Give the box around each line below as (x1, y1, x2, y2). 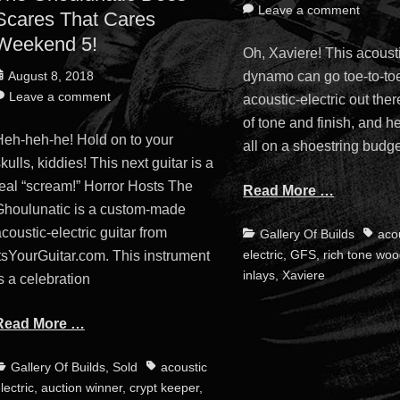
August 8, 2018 (7, 69, 94, 84)
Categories (242, 225, 304, 240)
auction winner (40, 380, 122, 396)
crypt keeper (129, 380, 199, 396)
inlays (243, 267, 276, 282)
